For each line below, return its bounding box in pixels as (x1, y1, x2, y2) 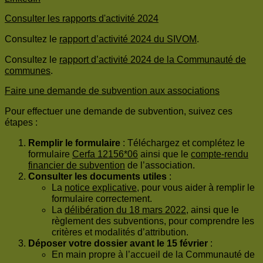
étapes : (5, 117, 38, 128)
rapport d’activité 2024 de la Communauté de (59, 55, 246, 65)
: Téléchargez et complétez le (120, 138, 245, 149)
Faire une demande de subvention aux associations (5, 86, 220, 96)
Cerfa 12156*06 (72, 149, 138, 160)
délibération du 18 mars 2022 (65, 205, 186, 215)
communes (5, 66, 50, 76)
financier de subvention (28, 160, 125, 171)
